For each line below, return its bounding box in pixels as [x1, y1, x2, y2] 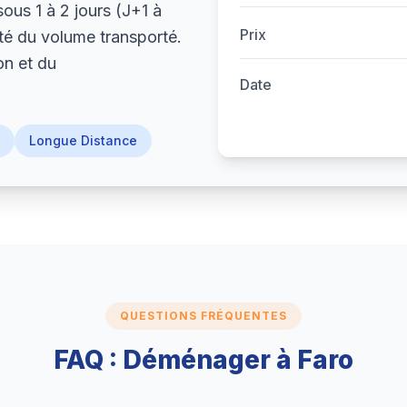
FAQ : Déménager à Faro [54, 344, 353, 375]
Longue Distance [29, 133, 137, 148]
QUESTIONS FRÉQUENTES [120, 309, 287, 323]
